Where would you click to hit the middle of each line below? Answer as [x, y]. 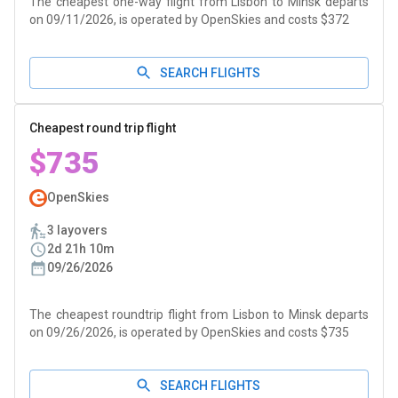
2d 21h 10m [81, 249]
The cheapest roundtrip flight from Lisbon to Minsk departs [199, 314]
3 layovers [77, 230]
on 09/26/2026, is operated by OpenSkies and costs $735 [189, 332]
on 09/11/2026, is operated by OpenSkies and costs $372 [189, 20]
